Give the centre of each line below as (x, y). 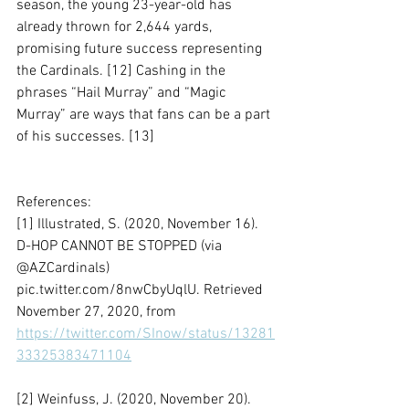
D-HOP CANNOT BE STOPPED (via (121, 246)
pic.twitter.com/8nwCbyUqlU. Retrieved (142, 290)
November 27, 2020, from (98, 312)
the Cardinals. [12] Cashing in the (123, 71)
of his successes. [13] (85, 137)
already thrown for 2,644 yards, (116, 27)
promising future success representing (141, 49)
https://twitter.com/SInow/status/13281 (146, 334)
